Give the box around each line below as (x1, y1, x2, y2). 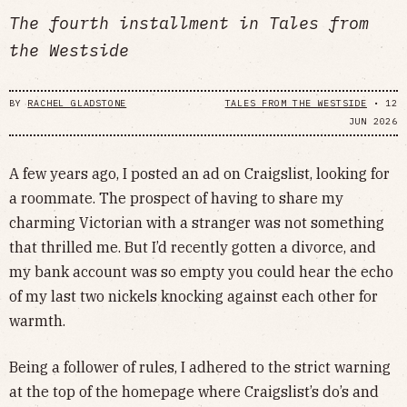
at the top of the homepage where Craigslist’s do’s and (9, 382, 379, 401)
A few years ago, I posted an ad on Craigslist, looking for (9, 164, 390, 183)
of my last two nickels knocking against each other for (9, 286, 378, 305)
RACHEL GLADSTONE (27, 97, 127, 110)
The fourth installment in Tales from (9, 11, 369, 34)
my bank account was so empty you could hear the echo (9, 262, 393, 281)
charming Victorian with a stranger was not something (9, 213, 384, 232)
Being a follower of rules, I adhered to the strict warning (9, 357, 391, 376)
